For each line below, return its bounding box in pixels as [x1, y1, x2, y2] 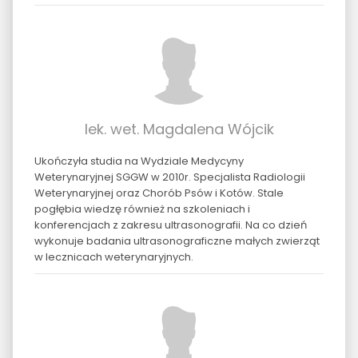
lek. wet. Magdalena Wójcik [84, 118, 274, 139]
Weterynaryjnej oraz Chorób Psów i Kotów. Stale [34, 185, 284, 201]
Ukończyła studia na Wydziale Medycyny [34, 153, 244, 169]
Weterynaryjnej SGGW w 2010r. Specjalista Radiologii [34, 169, 305, 185]
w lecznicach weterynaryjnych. [34, 249, 193, 265]
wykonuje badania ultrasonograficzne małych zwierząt [34, 233, 320, 249]
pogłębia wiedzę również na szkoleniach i [34, 201, 250, 217]
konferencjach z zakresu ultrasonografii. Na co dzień [34, 217, 307, 233]
